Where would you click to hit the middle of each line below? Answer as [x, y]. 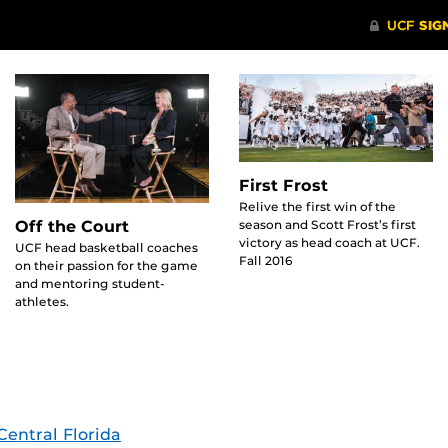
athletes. [42, 302]
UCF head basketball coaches [106, 248]
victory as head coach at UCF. [329, 242]
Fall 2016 [266, 260]
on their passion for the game [106, 266]
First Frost [283, 185]
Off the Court [72, 227]
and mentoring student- [90, 284]
